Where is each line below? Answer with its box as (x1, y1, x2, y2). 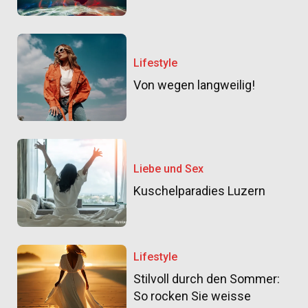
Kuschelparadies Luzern (133, 183, 266, 198)
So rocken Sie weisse (133, 288, 252, 303)
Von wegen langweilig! (133, 78, 256, 93)
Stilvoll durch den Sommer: (133, 271, 280, 286)
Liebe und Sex (133, 162, 204, 175)
